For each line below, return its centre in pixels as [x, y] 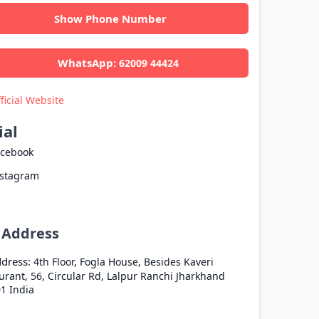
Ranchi [157, 276]
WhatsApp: [89, 63]
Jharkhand [200, 276]
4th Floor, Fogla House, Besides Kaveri [123, 261]
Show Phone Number [110, 19]
